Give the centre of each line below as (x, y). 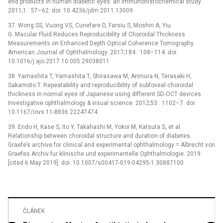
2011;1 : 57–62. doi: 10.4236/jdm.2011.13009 (70, 10)
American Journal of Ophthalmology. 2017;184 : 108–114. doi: (93, 52)
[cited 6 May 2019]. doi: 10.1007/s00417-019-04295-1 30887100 (96, 163)
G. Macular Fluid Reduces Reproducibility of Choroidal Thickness (97, 34)
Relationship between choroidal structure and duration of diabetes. (100, 136)
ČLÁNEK (34, 211)
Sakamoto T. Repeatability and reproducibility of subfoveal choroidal (101, 85)
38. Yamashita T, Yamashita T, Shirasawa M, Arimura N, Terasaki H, (100, 76)
